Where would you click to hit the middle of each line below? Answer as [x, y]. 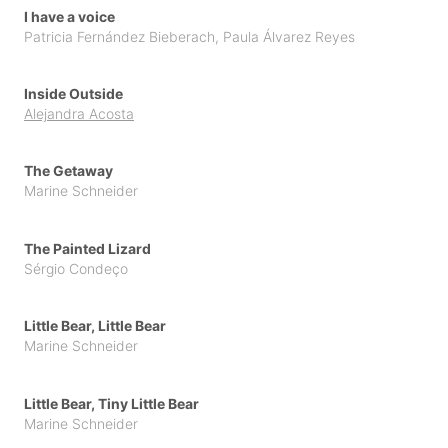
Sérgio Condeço [76, 268]
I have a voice [69, 16]
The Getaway [68, 171]
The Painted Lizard [87, 248]
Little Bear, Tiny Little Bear [111, 403]
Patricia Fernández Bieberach [119, 36]
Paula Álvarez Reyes [289, 36]
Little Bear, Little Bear [95, 326]
